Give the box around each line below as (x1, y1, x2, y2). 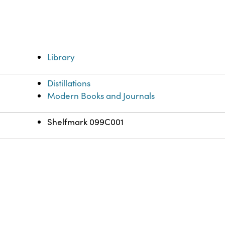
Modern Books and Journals (47, 90, 155, 102)
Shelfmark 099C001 (47, 116, 124, 128)
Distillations (47, 77, 91, 89)
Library (47, 51, 75, 63)
